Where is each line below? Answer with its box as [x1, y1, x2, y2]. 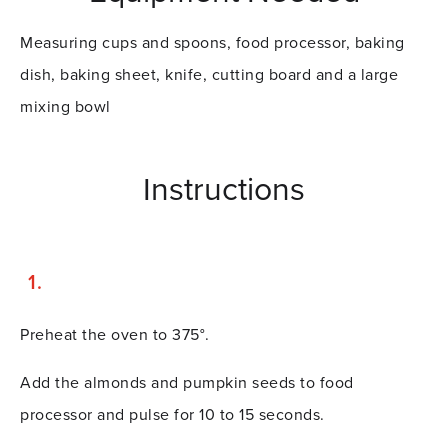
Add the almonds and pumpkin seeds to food [20, 373, 354, 394]
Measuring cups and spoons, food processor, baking [20, 33, 405, 54]
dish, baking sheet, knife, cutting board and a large [20, 65, 399, 86]
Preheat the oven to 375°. [20, 325, 210, 346]
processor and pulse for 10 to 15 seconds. [20, 405, 330, 426]
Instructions [143, 171, 305, 210]
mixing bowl [20, 97, 111, 118]
